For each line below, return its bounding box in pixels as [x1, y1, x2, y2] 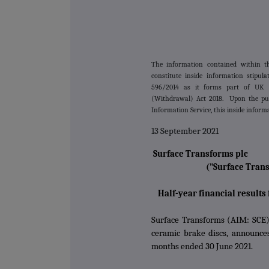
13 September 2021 [151, 126, 219, 137]
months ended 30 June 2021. [151, 241, 253, 252]
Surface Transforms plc [151, 149, 248, 160]
